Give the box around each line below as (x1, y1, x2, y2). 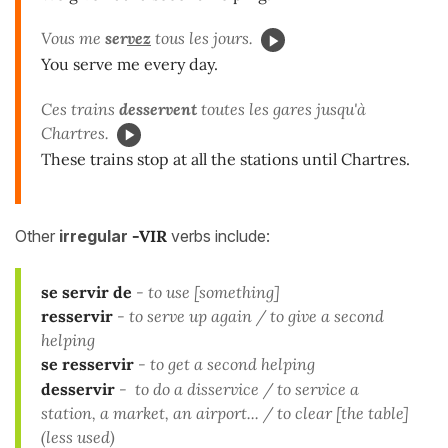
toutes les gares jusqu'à (197, 99, 366, 120)
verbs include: (167, 225, 270, 246)
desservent (119, 99, 197, 120)
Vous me (41, 28, 105, 49)
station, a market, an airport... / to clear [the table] (41, 402, 409, 423)
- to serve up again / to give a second (117, 305, 384, 326)
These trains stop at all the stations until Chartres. (41, 149, 410, 170)
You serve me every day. (41, 54, 218, 75)
